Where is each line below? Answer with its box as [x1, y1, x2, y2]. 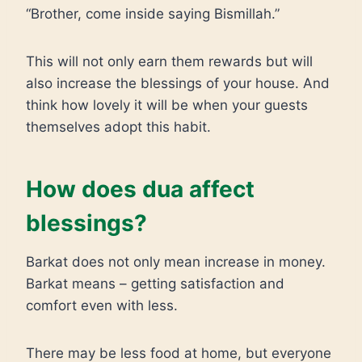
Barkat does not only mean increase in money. [26, 254, 326, 270]
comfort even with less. [26, 297, 178, 314]
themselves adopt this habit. [26, 119, 211, 135]
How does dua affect [26, 175, 255, 203]
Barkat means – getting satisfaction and [26, 276, 284, 292]
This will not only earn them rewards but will [26, 53, 313, 69]
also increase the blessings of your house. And [26, 75, 330, 91]
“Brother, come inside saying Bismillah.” [26, 6, 280, 22]
